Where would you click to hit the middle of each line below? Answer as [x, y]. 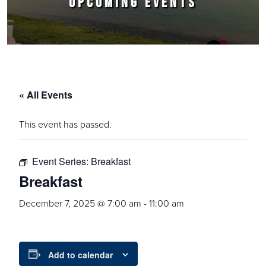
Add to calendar [80, 255]
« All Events [46, 95]
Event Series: [61, 161]
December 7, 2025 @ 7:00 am [80, 203]
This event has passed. [65, 124]
